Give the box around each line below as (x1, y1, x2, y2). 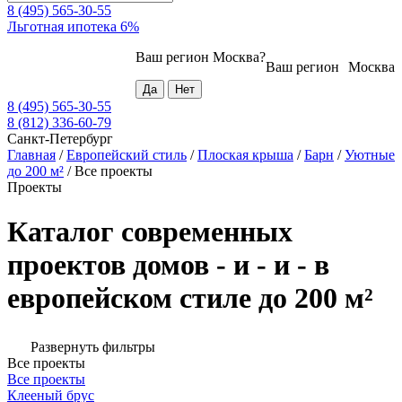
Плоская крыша (197, 147, 293, 163)
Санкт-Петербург (7, 131, 113, 147)
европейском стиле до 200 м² (7, 281, 373, 314)
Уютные (345, 147, 395, 163)
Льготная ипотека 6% (7, 19, 139, 35)
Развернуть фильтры (31, 339, 155, 355)
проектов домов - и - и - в (7, 248, 329, 281)
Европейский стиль (66, 147, 187, 163)
